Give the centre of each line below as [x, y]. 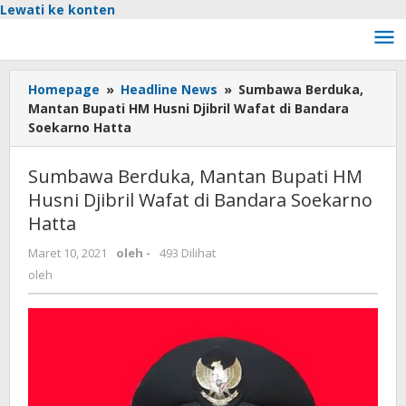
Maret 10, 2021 [68, 253]
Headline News [169, 89]
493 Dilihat [188, 253]
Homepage [64, 89]
